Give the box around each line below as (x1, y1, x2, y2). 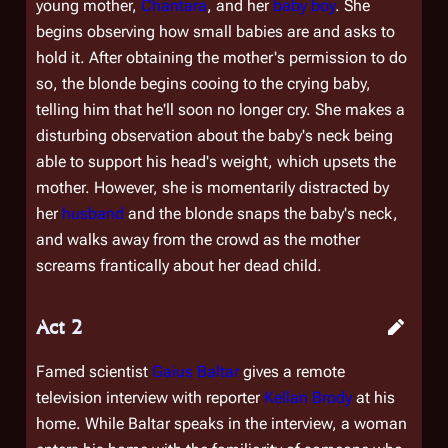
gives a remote (239, 362, 345, 381)
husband (62, 204, 124, 223)
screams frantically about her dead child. (36, 256, 322, 275)
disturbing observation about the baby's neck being (36, 126, 393, 145)
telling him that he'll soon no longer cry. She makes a (36, 100, 405, 119)
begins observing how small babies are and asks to (36, 22, 395, 41)
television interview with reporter (36, 388, 264, 407)
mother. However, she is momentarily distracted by (36, 178, 389, 197)
